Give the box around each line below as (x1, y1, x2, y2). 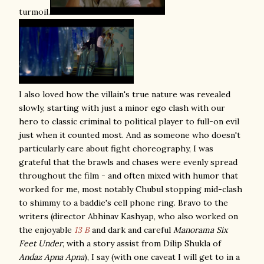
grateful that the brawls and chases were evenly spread (19, 157, 237, 167)
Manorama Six (171, 225, 227, 235)
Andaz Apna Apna (19, 252, 84, 262)
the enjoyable (19, 225, 72, 235)
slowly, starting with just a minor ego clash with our (19, 103, 225, 113)
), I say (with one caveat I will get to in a (84, 252, 240, 262)
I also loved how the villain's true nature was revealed (19, 89, 230, 100)
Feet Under (19, 238, 62, 249)
